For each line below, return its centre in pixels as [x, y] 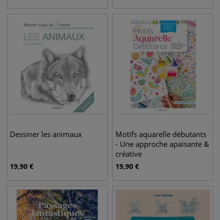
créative [129, 154]
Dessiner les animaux [46, 134]
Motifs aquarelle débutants [161, 134]
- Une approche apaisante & [162, 144]
